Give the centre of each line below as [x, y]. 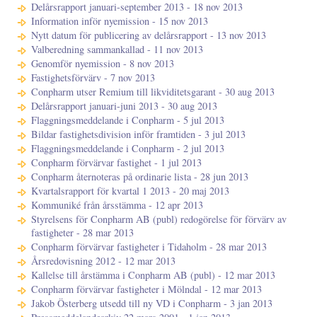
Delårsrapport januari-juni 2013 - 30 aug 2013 [124, 106]
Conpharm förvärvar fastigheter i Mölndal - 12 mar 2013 [146, 289]
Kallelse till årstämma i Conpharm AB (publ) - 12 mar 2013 [153, 275]
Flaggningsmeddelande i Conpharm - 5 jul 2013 [128, 120]
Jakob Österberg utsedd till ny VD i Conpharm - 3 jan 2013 [152, 304]
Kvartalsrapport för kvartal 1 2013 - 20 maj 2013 [130, 191]
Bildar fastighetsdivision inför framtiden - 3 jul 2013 [138, 134]
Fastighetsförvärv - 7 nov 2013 [93, 78]
